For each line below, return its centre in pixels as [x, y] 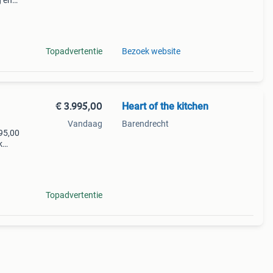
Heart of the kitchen [165, 106]
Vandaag [85, 124]
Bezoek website [151, 51]
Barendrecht [145, 124]
